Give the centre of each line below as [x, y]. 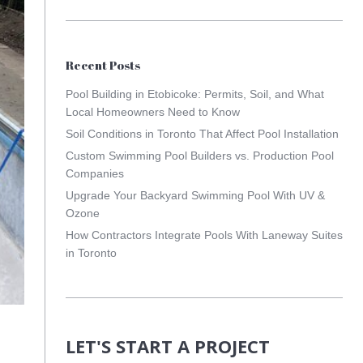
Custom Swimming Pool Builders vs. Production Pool [199, 156]
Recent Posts [102, 65]
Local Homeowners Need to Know [152, 112]
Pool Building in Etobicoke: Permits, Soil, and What [194, 94]
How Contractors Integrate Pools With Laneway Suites [204, 235]
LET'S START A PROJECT [167, 346]
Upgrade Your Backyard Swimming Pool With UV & [195, 195]
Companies [94, 173]
